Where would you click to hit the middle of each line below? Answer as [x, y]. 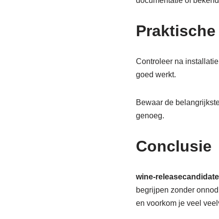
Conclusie [174, 146]
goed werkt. [156, 74]
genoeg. [150, 115]
